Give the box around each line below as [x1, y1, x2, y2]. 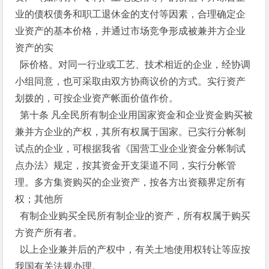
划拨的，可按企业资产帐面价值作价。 [15, 93, 179, 103]
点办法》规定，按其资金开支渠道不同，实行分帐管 [15, 160, 237, 171]
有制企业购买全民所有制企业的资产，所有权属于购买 [15, 211, 251, 221]
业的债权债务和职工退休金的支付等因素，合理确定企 [15, 9, 246, 19]
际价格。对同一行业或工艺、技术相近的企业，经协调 [15, 59, 251, 70]
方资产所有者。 [15, 228, 83, 238]
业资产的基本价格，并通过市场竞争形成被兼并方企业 [15, 26, 246, 36]
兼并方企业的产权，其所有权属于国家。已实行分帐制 [15, 127, 246, 137]
